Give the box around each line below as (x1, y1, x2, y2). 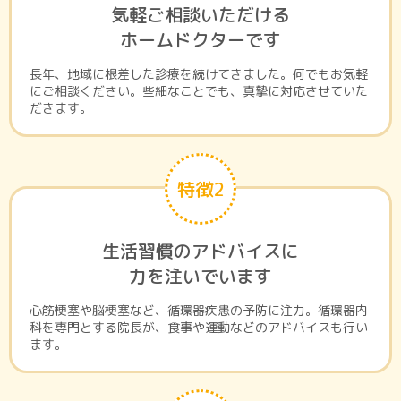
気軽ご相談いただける (111, 2, 290, 28)
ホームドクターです (120, 27, 281, 53)
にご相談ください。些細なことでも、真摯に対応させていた (30, 82, 368, 100)
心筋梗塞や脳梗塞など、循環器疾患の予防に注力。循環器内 (30, 302, 368, 320)
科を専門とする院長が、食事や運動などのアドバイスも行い (30, 319, 368, 337)
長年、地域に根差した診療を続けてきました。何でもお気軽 (30, 65, 368, 83)
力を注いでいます (129, 263, 272, 289)
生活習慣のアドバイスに (102, 238, 299, 264)
